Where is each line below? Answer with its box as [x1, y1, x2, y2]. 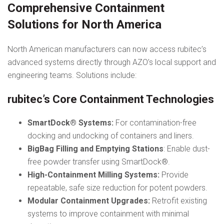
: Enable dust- [163, 144, 210, 154]
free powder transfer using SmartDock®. [27, 157, 170, 167]
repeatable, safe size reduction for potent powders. [27, 183, 207, 193]
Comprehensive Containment [7, 1, 164, 15]
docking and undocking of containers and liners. [27, 131, 194, 141]
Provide [159, 170, 188, 180]
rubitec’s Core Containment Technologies [7, 93, 214, 106]
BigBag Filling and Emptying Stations [27, 144, 163, 154]
